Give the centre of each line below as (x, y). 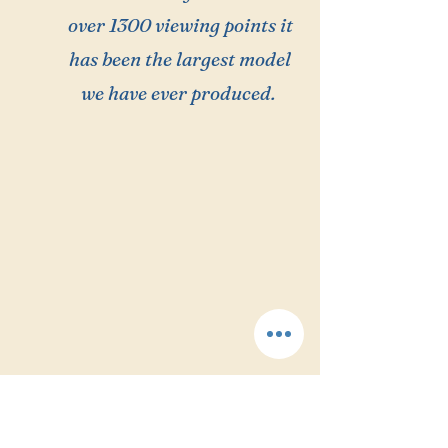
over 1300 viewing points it (180, 25)
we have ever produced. (180, 93)
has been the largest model (180, 59)
